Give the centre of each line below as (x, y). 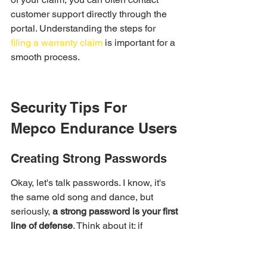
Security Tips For (71, 107)
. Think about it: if (109, 226)
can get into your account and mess (86, 254)
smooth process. (45, 57)
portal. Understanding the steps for (84, 28)
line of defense (42, 226)
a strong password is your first (116, 211)
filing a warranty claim (57, 43)
